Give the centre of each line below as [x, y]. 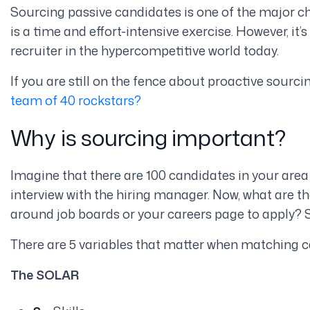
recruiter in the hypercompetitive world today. [144, 50]
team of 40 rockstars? [75, 100]
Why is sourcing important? [148, 137]
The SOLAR [44, 274]
